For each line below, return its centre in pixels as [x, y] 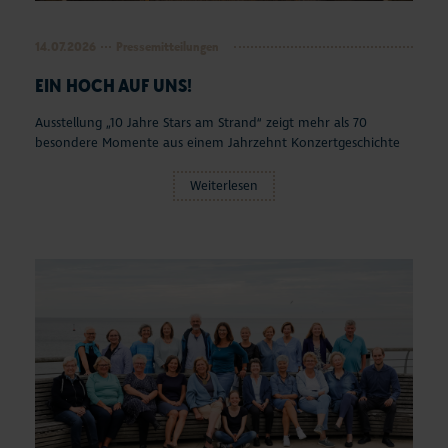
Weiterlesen [224, 185]
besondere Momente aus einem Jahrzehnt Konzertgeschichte [217, 142]
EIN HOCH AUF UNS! [113, 84]
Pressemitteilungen [167, 46]
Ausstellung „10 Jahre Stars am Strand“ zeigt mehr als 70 [201, 122]
